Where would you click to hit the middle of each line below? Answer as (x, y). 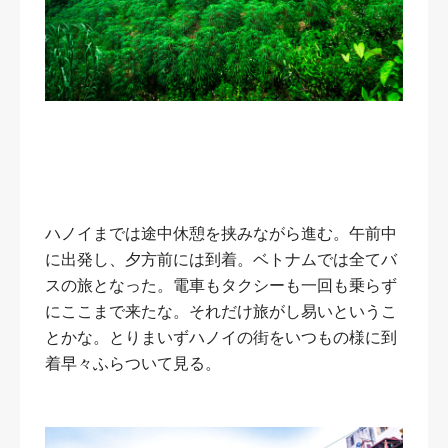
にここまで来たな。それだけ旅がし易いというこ (221, 311)
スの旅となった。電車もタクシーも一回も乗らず (221, 285)
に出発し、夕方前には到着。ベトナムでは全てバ (221, 259)
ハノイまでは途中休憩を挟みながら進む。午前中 (221, 233)
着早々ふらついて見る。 (133, 363)
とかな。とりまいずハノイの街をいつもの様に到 (221, 337)
